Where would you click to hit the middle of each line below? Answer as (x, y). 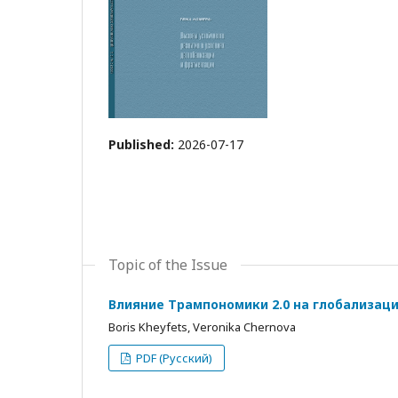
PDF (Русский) (173, 358)
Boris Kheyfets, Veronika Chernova (202, 327)
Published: (143, 144)
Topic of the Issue (168, 265)
